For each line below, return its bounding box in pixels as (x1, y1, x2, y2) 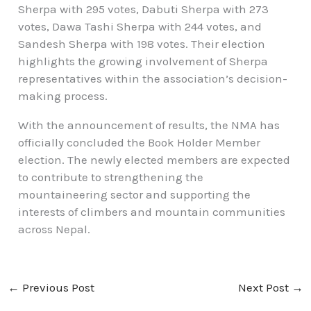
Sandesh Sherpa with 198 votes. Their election (18, 36, 266, 51)
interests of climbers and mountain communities (18, 204, 286, 219)
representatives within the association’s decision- (18, 71, 288, 85)
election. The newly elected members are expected (18, 152, 291, 167)
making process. (18, 88, 108, 103)
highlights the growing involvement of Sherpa (18, 53, 269, 68)
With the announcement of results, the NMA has (18, 117, 280, 132)
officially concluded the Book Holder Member (18, 135, 261, 149)
